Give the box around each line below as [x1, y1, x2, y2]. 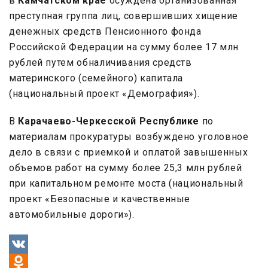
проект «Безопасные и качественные [9, 193, 191, 205]
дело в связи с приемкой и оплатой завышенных [9, 147, 248, 159]
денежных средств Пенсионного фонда [9, 26, 202, 38]
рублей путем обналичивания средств [9, 57, 192, 69]
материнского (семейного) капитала [9, 72, 184, 84]
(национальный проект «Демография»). [9, 88, 200, 100]
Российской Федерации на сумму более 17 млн [9, 41, 239, 53]
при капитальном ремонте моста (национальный [9, 178, 243, 190]
